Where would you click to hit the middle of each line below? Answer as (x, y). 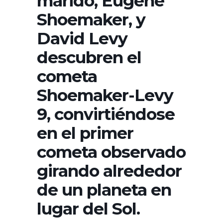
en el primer (85, 133)
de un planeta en (104, 189)
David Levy (82, 38)
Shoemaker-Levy (105, 95)
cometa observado (111, 152)
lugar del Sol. (88, 208)
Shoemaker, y (91, 19)
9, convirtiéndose (106, 114)
